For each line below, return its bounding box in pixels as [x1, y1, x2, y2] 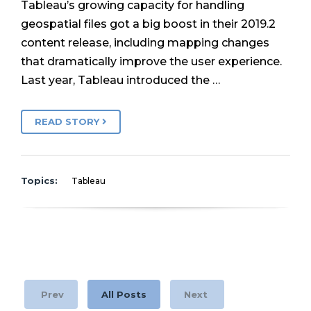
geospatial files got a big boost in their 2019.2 [21, 17, 276, 31]
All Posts [101, 289, 146, 301]
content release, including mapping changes [21, 36, 269, 50]
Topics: [21, 175, 58, 187]
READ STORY [35, 116, 102, 128]
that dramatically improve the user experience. [21, 55, 282, 69]
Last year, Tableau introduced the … [21, 74, 220, 87]
